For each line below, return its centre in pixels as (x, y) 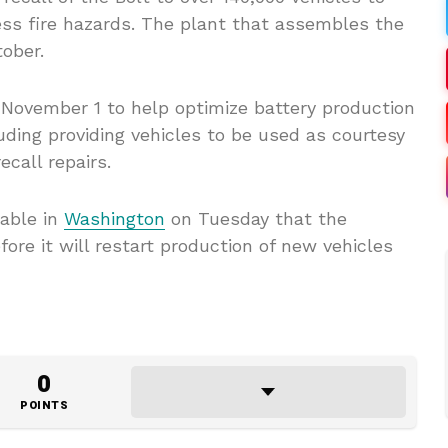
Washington (114, 219)
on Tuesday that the (256, 219)
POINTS (44, 406)
